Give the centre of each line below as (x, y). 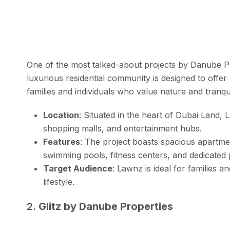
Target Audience (78, 168)
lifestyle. (59, 181)
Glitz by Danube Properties (106, 206)
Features (62, 141)
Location (61, 115)
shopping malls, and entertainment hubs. (122, 128)
